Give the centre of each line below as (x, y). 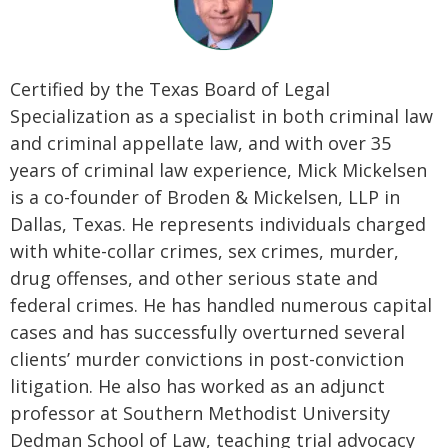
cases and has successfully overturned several (207, 332)
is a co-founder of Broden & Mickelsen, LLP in (205, 197)
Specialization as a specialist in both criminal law (221, 116)
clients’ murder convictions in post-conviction (207, 359)
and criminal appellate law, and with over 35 (200, 143)
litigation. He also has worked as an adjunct (197, 386)
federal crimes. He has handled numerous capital (221, 305)
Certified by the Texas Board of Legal (170, 89)
